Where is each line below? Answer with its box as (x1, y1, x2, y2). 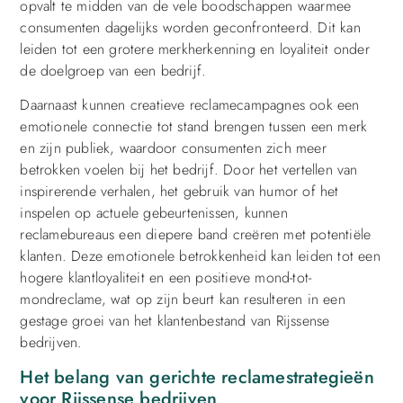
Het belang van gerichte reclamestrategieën (20, 363, 374, 390)
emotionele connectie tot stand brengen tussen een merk (20, 116, 368, 138)
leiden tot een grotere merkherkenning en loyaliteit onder (20, 38, 370, 59)
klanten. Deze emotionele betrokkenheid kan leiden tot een (20, 246, 381, 267)
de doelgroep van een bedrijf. (20, 59, 207, 81)
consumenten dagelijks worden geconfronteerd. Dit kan (20, 16, 361, 38)
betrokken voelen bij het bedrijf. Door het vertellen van (20, 159, 358, 181)
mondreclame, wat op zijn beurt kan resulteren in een (20, 289, 345, 310)
